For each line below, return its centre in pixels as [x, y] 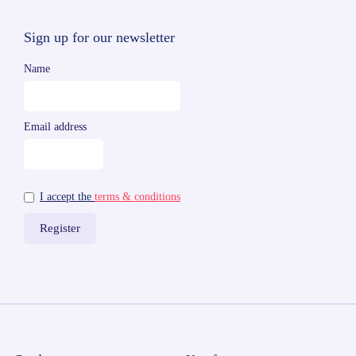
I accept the [67, 196]
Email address [55, 126]
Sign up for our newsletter [99, 37]
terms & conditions [137, 196]
